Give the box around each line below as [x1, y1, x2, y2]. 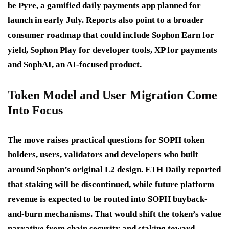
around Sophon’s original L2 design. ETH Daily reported [8, 164, 221, 174]
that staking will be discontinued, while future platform [8, 179, 214, 189]
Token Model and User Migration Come [8, 88, 217, 102]
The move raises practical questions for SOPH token [8, 134, 204, 145]
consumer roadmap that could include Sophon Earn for [8, 30, 214, 40]
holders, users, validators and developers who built [8, 149, 198, 159]
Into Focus [8, 103, 63, 117]
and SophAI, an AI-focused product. [8, 59, 142, 70]
